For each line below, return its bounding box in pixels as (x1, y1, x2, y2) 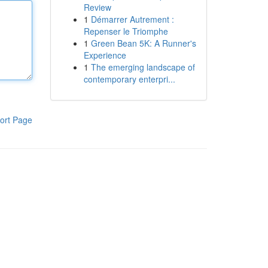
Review (83, 1, 111, 13)
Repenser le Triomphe (83, 25, 168, 37)
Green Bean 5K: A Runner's (90, 37, 196, 49)
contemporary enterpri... (83, 73, 175, 85)
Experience (83, 49, 126, 61)
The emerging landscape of (90, 61, 195, 73)
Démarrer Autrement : (90, 13, 174, 25)
